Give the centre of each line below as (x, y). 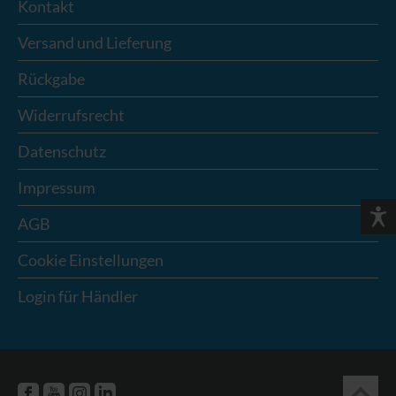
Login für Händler (78, 297)
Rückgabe (51, 79)
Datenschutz (62, 152)
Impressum (57, 188)
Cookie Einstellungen (91, 260)
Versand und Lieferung (95, 43)
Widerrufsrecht (71, 115)
